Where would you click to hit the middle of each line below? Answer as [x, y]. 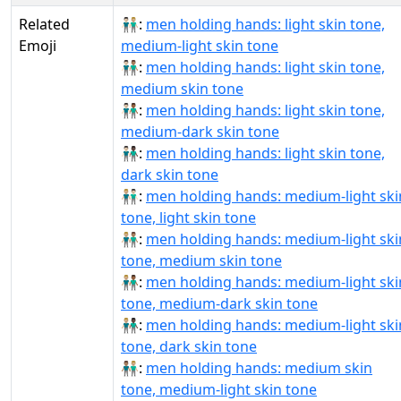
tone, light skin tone [188, 218]
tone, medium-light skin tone [219, 389]
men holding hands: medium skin [259, 368]
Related [44, 24]
